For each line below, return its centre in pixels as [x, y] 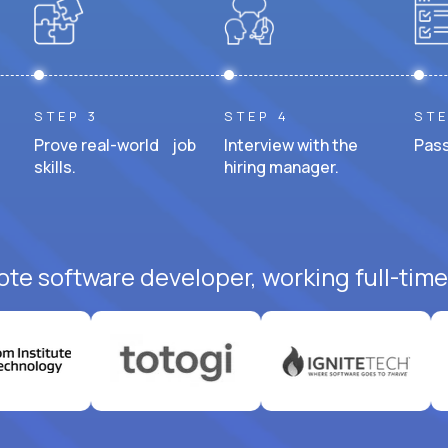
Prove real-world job [115, 144]
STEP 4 [257, 115]
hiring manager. [281, 166]
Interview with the [291, 144]
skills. [55, 166]
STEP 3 [66, 115]
